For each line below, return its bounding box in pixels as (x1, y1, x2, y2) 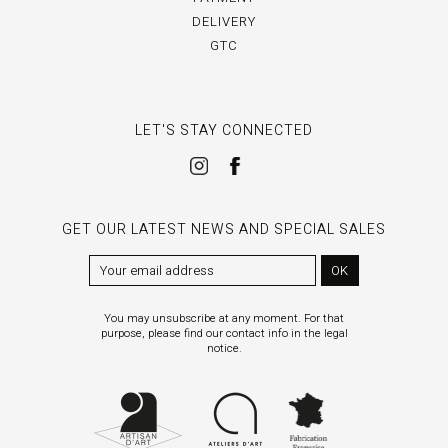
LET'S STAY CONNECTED (135, 119, 313, 141)
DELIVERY (192, 11, 256, 31)
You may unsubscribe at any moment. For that (104, 310, 344, 328)
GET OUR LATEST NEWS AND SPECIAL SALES (62, 219, 386, 241)
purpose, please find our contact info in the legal (100, 325, 348, 343)
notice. (206, 340, 242, 358)
